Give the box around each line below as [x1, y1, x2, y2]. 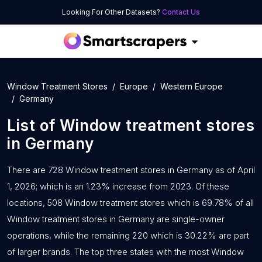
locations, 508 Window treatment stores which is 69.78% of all [7, 197, 254, 208]
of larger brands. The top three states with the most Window [7, 246, 244, 257]
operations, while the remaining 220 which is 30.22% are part [7, 230, 249, 241]
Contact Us [162, 8, 200, 16]
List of [7, 116, 60, 135]
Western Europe [160, 81, 223, 91]
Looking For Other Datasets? [62, 8, 162, 16]
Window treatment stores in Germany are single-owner [7, 213, 225, 225]
